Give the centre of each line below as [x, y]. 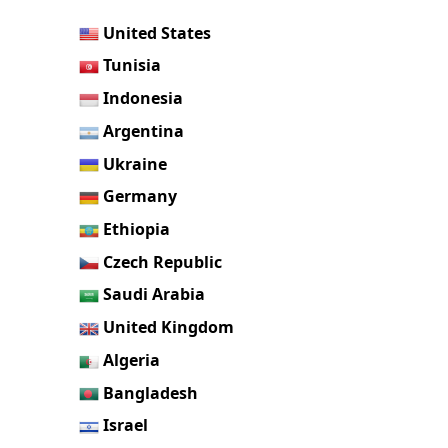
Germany [140, 196]
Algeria [132, 359]
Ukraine [135, 163]
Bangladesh [151, 392]
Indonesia [143, 98]
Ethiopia [137, 228]
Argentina [144, 130]
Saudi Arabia [154, 294]
